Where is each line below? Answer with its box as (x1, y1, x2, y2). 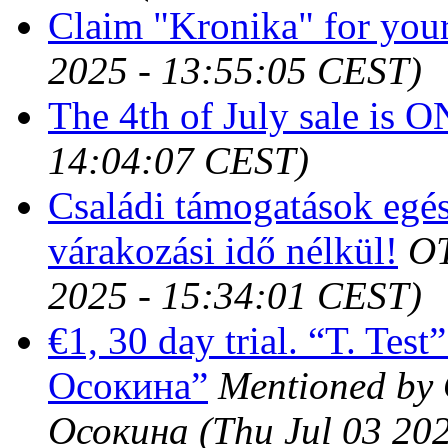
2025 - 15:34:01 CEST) (48, 273, 422, 317)
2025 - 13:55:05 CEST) (48, 48, 422, 92)
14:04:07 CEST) (48, 138, 309, 182)
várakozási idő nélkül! (48, 228, 398, 272)
